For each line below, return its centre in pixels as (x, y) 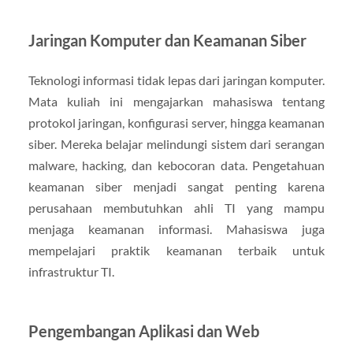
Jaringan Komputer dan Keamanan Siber (167, 41)
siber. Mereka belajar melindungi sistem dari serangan (176, 144)
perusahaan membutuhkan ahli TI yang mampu (176, 208)
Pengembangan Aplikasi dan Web (143, 331)
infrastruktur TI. (71, 272)
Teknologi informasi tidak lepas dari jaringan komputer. (176, 80)
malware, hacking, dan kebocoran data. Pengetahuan (176, 165)
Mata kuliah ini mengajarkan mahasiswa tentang (176, 102)
